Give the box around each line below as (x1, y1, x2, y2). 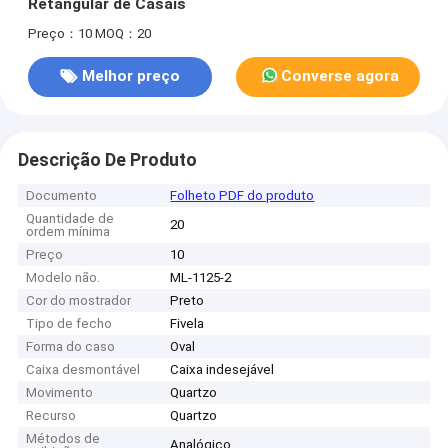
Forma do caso (26, 339, 116, 355)
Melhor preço (81, 67, 180, 86)
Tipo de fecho (26, 316, 113, 332)
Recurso (26, 408, 77, 424)
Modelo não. (26, 270, 101, 286)
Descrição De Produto (17, 149, 197, 170)
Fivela (170, 316, 205, 332)
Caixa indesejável (170, 362, 275, 378)
